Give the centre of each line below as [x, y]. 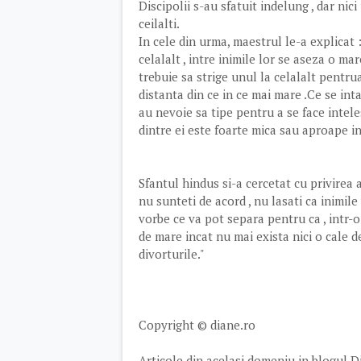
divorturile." [172, 254]
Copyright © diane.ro [197, 325]
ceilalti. [159, 23]
